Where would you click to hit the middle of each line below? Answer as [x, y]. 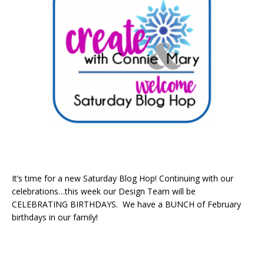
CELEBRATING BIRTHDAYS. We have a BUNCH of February [126, 204]
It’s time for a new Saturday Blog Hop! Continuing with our [123, 178]
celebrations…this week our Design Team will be [104, 191]
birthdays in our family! [55, 217]
